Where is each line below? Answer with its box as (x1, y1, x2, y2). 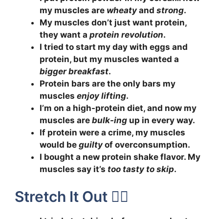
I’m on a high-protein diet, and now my (40, 103, 197, 113)
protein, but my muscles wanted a (40, 54, 179, 64)
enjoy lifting (77, 90, 126, 101)
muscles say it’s (40, 164, 108, 174)
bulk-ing (92, 115, 127, 125)
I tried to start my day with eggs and (40, 42, 188, 52)
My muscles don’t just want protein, (40, 17, 187, 27)
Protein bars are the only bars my (40, 78, 175, 88)
